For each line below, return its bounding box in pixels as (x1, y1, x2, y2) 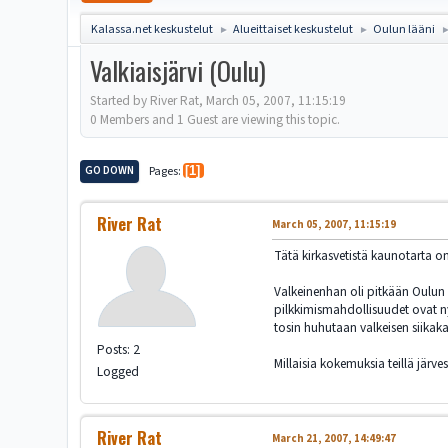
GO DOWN (85, 162, 135, 178)
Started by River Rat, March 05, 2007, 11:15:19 (90, 90, 347, 110)
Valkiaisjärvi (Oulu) (90, 51, 267, 90)
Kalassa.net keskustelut (91, 21, 214, 38)
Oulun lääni (373, 21, 436, 38)
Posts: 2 (97, 340, 141, 360)
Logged (97, 362, 140, 382)
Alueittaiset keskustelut (233, 21, 354, 38)
